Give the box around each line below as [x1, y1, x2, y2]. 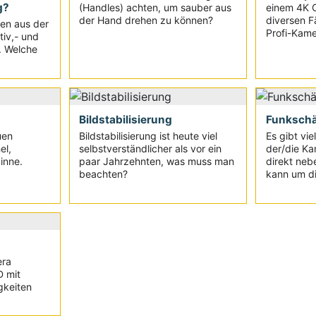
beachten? [78, 168, 128, 181]
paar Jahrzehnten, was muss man [78, 155, 234, 168]
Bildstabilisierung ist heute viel [78, 130, 217, 142]
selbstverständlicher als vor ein [78, 142, 221, 155]
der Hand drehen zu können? [78, 13, 213, 26]
